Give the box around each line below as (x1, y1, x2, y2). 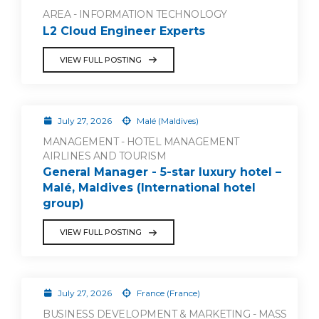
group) (43, 197, 84, 211)
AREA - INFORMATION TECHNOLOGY (43, 7, 227, 21)
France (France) (134, 288, 200, 299)
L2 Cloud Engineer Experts (43, 23, 205, 38)
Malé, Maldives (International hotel (43, 181, 256, 195)
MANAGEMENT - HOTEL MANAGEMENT (43, 135, 239, 148)
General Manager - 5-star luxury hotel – (43, 165, 281, 179)
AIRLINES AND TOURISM (43, 149, 166, 162)
